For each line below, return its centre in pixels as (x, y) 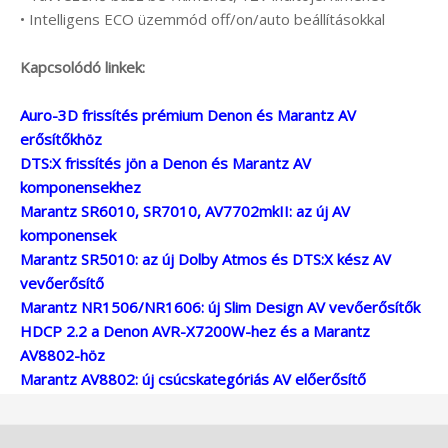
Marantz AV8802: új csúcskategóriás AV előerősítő (193, 379)
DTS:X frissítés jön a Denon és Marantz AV (165, 163)
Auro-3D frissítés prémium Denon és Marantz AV (188, 115)
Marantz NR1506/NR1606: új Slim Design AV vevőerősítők (220, 307)
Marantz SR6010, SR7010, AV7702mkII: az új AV (185, 211)
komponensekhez (80, 187)
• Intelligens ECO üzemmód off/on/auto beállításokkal (202, 19)
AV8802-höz (62, 355)
